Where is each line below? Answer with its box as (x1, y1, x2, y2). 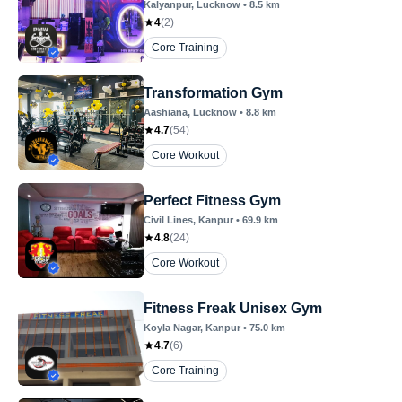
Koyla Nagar (144, 322, 200, 333)
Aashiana (144, 107, 188, 118)
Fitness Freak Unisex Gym (240, 301, 322, 316)
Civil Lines (144, 214, 193, 225)
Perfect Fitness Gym (144, 193, 281, 208)
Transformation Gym (144, 85, 283, 100)
